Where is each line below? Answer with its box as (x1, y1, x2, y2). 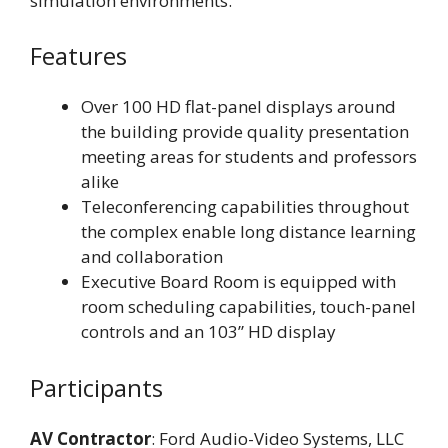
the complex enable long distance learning (81, 220, 416, 243)
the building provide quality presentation (81, 120, 409, 143)
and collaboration (81, 245, 223, 268)
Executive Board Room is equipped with (81, 270, 396, 293)
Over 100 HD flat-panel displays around (81, 95, 396, 118)
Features (30, 39, 127, 72)
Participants (30, 370, 163, 404)
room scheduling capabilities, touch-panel (81, 295, 416, 318)
